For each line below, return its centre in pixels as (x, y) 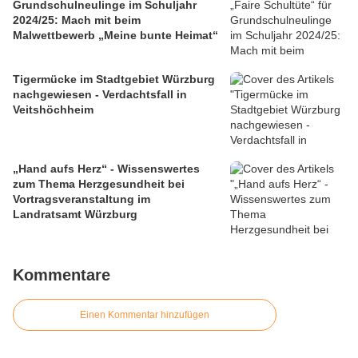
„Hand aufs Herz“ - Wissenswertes (106, 169)
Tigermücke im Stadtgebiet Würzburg (114, 80)
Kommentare (62, 275)
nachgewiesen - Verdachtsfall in (100, 95)
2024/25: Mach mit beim (77, 20)
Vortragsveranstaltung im (82, 199)
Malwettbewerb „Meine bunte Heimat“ (115, 36)
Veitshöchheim (53, 110)
